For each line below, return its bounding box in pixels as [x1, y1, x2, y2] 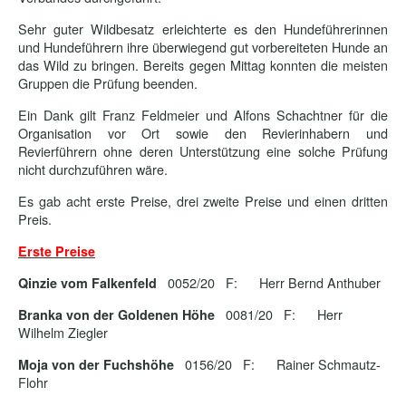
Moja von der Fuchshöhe [18, 355, 174, 373]
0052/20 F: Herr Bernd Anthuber [160, 273, 384, 292]
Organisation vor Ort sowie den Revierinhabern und [18, 123, 388, 142]
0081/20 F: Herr [218, 304, 343, 324]
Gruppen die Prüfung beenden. [18, 73, 198, 92]
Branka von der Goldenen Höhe [18, 305, 218, 324]
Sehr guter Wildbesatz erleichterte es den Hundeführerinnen [18, 19, 388, 38]
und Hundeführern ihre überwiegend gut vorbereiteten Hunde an [18, 37, 388, 56]
